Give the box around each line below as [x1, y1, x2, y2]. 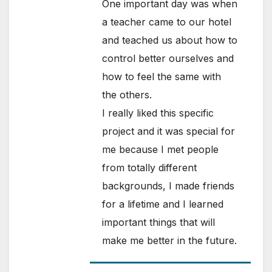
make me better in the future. [102, 234, 237, 247]
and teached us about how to [102, 34, 238, 47]
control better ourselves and [102, 52, 234, 65]
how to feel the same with [102, 70, 222, 83]
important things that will [102, 216, 216, 229]
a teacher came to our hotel [102, 16, 232, 29]
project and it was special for [102, 125, 236, 138]
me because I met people [102, 143, 219, 156]
